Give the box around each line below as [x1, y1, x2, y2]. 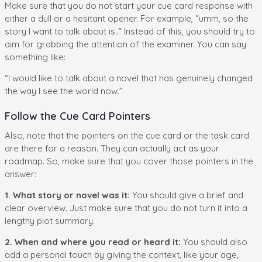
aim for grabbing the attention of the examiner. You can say [5, 38, 246, 50]
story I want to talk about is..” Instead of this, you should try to [5, 25, 255, 37]
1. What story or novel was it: [5, 189, 130, 201]
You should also [181, 236, 247, 247]
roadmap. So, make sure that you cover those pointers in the [5, 155, 253, 167]
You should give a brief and [130, 189, 243, 201]
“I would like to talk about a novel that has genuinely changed [5, 72, 253, 84]
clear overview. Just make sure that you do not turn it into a [5, 202, 247, 213]
